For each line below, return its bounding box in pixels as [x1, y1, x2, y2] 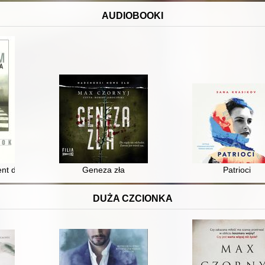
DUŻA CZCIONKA [92, 193, 173, 203]
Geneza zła [82, 164, 125, 174]
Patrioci [222, 164, 251, 174]
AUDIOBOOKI [102, 10, 163, 21]
